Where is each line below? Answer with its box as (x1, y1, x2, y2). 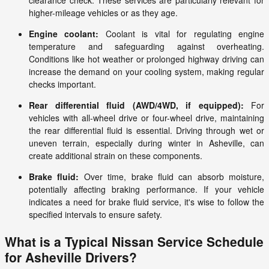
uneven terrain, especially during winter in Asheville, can (29, 137, 264, 150)
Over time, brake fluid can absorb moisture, (79, 171, 264, 183)
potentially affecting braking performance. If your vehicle (29, 183, 264, 196)
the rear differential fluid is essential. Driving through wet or (29, 124, 264, 137)
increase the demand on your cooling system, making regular (29, 65, 264, 78)
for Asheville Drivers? (5, 248, 137, 267)
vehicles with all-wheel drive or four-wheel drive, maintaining (29, 112, 264, 124)
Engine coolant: (29, 28, 99, 40)
